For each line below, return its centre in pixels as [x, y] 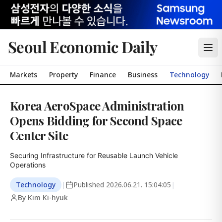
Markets [24, 75]
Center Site [39, 135]
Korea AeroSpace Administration [97, 106]
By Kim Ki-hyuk [43, 197]
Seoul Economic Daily [83, 47]
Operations [28, 165]
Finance [103, 75]
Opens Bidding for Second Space [96, 120]
